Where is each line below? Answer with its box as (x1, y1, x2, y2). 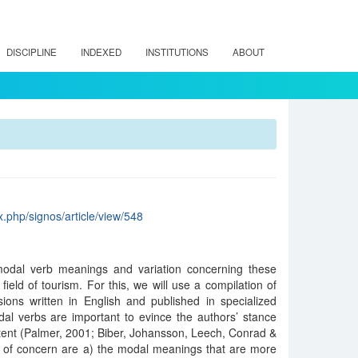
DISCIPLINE (6, 46, 57, 58)
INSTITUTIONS (145, 46, 209, 58)
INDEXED (81, 46, 121, 58)
